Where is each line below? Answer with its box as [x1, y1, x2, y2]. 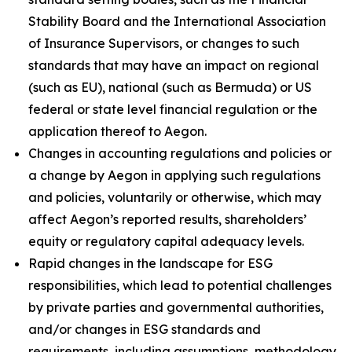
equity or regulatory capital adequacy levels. [28, 233, 304, 249]
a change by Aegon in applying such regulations [28, 167, 321, 183]
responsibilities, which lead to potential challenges [28, 277, 332, 293]
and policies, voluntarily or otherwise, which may [28, 189, 321, 205]
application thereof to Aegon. [28, 123, 207, 139]
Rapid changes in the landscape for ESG [28, 255, 273, 271]
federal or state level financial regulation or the [28, 101, 317, 117]
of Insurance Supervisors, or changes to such [28, 35, 299, 51]
